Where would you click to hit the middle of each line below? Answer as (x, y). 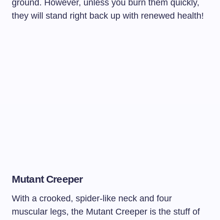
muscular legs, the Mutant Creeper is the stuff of (106, 211)
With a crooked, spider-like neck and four (92, 198)
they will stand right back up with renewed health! (108, 15)
